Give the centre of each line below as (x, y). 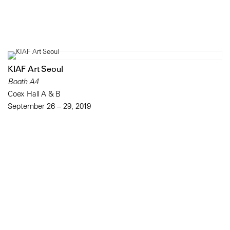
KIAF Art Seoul (36, 69)
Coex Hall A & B (34, 94)
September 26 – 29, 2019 (49, 106)
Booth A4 (23, 82)
